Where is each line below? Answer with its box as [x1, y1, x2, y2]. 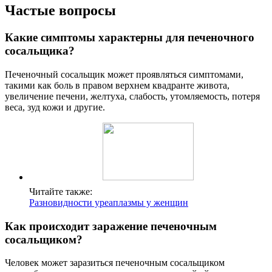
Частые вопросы [5, 2, 116, 19]
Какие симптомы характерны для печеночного [5, 31, 254, 44]
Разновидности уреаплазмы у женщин [29, 197, 188, 208]
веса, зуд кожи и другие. [5, 101, 105, 112]
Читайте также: [29, 186, 92, 197]
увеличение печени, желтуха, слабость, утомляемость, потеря [5, 90, 260, 101]
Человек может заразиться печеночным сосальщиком [5, 257, 225, 268]
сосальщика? [5, 44, 75, 58]
